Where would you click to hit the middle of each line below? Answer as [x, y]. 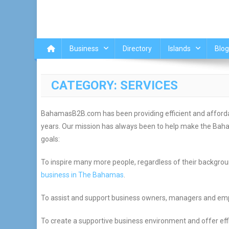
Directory [137, 49]
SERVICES [149, 85]
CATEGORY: [85, 85]
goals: [50, 139]
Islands [179, 49]
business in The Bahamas [82, 175]
